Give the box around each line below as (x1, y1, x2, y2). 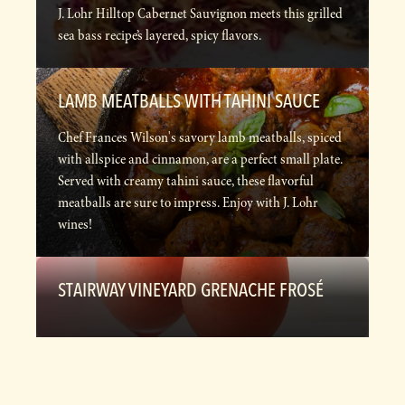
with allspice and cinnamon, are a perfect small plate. (58, 149, 343, 170)
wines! (58, 214, 92, 235)
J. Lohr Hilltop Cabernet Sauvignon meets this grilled (58, 4, 343, 24)
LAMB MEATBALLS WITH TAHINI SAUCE (58, 89, 320, 113)
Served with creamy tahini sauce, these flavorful (58, 171, 314, 192)
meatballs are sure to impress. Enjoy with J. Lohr (58, 193, 318, 213)
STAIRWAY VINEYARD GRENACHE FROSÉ (58, 278, 324, 302)
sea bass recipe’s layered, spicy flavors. (58, 25, 264, 46)
